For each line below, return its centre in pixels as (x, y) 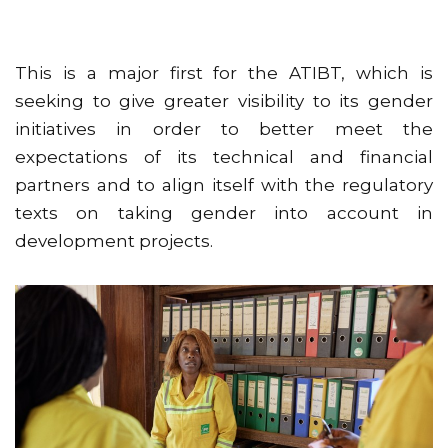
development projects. (114, 241)
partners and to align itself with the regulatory (224, 185)
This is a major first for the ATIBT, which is (224, 73)
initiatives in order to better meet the (224, 129)
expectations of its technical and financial (224, 157)
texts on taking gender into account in (224, 213)
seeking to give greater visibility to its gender (224, 101)
